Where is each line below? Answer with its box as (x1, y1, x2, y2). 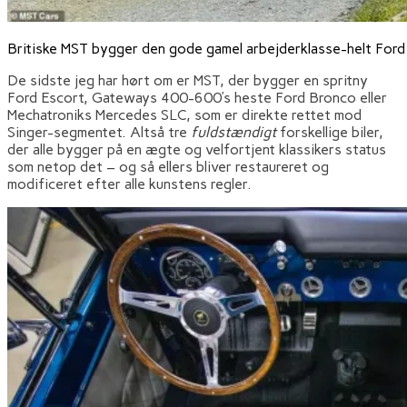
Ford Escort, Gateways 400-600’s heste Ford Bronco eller (7, 88, 387, 106)
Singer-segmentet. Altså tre (7, 123, 191, 141)
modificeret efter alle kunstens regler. (7, 174, 255, 193)
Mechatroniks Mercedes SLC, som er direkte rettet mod (7, 105, 362, 124)
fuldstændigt (191, 123, 276, 141)
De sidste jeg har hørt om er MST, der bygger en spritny (7, 71, 368, 89)
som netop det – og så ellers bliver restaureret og (7, 157, 329, 175)
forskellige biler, (276, 123, 383, 141)
